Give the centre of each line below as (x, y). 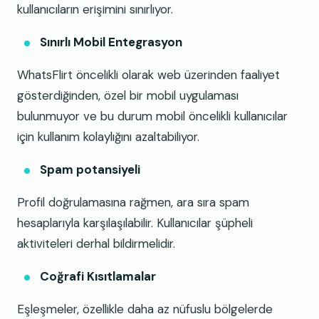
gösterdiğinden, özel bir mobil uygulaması (128, 96)
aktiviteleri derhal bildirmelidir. (96, 244)
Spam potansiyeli (90, 170)
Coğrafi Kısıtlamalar (98, 277)
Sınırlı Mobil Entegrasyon (111, 42)
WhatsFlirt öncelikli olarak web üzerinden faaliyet (148, 75)
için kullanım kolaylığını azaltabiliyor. (108, 137)
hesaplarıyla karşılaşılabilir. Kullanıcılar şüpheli (135, 223)
